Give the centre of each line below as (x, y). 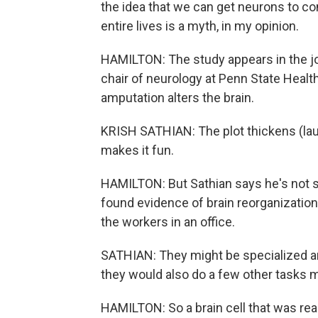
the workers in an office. (168, 222)
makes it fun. (137, 150)
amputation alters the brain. (177, 98)
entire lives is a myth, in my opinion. (200, 26)
